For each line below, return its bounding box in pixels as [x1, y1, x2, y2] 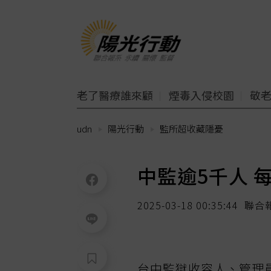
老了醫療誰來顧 [77, 87, 153, 103]
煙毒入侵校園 [169, 87, 234, 103]
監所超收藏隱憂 [160, 122, 223, 135]
